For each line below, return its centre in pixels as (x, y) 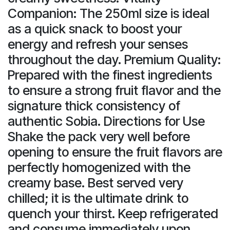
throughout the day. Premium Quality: (114, 59)
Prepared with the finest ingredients (110, 75)
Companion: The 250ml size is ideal (109, 13)
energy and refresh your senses (98, 44)
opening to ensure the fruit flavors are (115, 152)
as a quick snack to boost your (95, 28)
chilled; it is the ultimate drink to (98, 198)
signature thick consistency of (94, 106)
